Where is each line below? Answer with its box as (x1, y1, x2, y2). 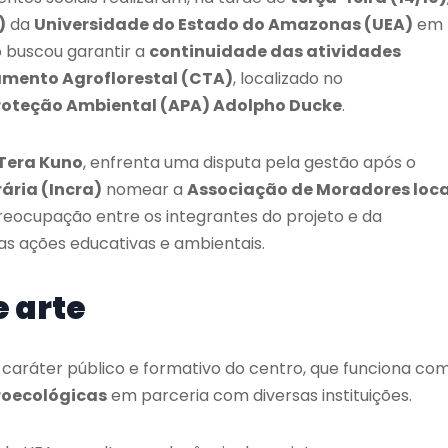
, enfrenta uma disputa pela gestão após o (83, 150, 416, 174)
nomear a (102, 177, 187, 201)
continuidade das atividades (149, 39, 401, 63)
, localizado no (233, 66, 343, 90)
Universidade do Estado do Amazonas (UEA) (34, 12, 413, 36)
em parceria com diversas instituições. (107, 383, 412, 407)
